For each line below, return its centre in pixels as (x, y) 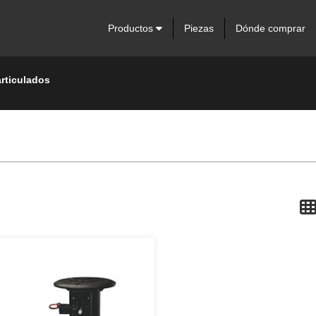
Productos (132, 28)
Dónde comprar (270, 28)
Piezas (199, 28)
